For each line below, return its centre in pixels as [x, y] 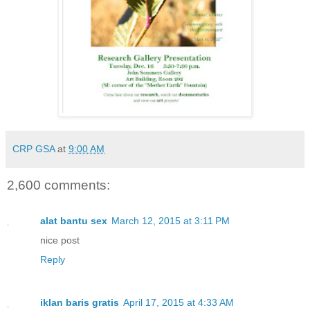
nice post [60, 240]
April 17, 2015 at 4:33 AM [179, 303]
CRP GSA [34, 148]
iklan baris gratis [80, 303]
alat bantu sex [74, 221]
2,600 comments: [58, 185]
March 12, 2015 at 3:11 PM [171, 221]
